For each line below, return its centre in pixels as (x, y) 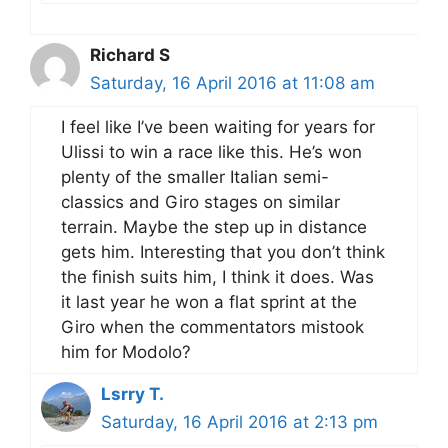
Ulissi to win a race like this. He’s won (211, 152)
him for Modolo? (126, 352)
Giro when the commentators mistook (212, 327)
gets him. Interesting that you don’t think (223, 252)
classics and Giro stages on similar (200, 202)
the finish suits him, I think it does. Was (217, 277)
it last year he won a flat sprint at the (209, 302)
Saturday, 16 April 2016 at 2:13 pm (239, 422)
